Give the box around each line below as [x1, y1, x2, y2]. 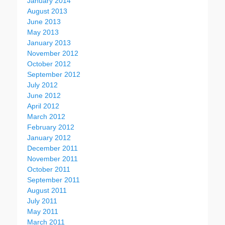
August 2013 [27, 7, 67, 15]
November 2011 [27, 155, 78, 163]
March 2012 [27, 113, 65, 121]
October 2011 [27, 165, 70, 173]
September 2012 [27, 70, 80, 78]
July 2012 [27, 81, 58, 89]
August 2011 [27, 186, 67, 194]
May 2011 [27, 207, 58, 215]
